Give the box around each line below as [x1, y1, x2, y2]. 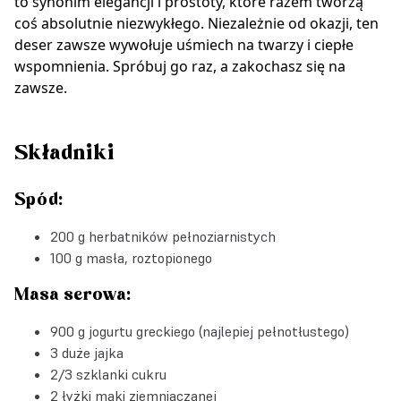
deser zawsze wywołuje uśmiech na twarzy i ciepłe [14, 34, 354, 55]
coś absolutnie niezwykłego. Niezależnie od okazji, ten [14, 13, 379, 33]
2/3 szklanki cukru [50, 364, 166, 383]
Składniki [14, 140, 115, 166]
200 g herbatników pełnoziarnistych [50, 226, 276, 245]
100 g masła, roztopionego [50, 248, 212, 267]
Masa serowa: [14, 283, 131, 305]
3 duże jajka [50, 343, 124, 362]
